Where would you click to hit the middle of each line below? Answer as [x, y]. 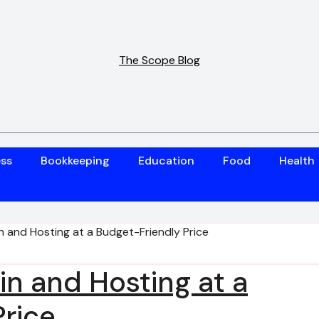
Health [297, 161]
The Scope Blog [159, 60]
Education [167, 161]
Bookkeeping [75, 161]
